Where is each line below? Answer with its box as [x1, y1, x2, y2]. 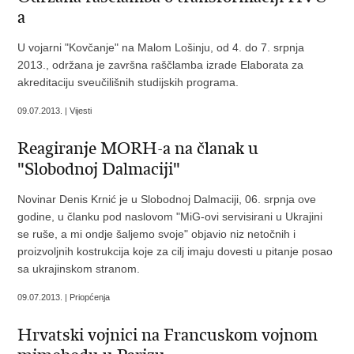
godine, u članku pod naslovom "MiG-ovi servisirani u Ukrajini [17, 210, 323, 223]
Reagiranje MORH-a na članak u [17, 138, 259, 159]
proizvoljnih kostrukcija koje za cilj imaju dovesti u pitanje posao [17, 245, 333, 258]
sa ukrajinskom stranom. [17, 262, 141, 275]
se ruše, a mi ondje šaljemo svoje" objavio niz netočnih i [17, 228, 296, 240]
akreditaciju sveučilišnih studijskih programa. [17, 76, 239, 88]
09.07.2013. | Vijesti [17, 106, 92, 115]
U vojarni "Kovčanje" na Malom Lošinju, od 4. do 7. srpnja [17, 41, 305, 54]
